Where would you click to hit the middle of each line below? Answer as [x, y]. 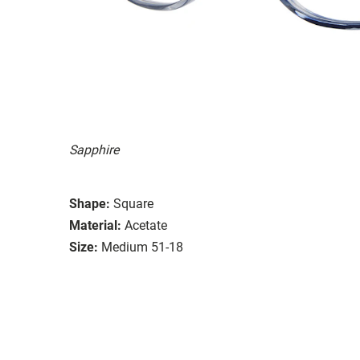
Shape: [90, 203]
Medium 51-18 [142, 247]
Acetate [146, 225]
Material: [95, 225]
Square [133, 203]
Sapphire [94, 149]
